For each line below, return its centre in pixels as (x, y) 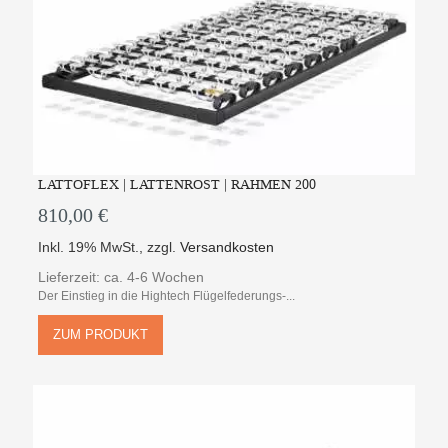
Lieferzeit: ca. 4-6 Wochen (121, 277)
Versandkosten (227, 247)
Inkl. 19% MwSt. (89, 247)
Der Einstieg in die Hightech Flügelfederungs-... (167, 296)
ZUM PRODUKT (101, 335)
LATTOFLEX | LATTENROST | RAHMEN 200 (177, 185)
